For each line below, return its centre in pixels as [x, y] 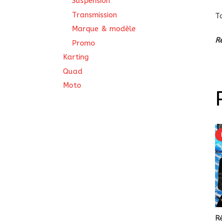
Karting [76, 57]
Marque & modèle [104, 29]
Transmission [94, 15]
